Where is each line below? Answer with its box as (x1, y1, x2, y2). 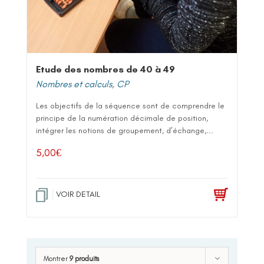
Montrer (44, 254, 70, 263)
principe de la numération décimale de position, (36, 113, 208, 123)
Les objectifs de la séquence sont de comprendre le (36, 100, 225, 111)
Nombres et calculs (36, 78, 112, 90)
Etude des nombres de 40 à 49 (36, 63, 175, 75)
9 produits (70, 254, 99, 263)
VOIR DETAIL (56, 189, 100, 199)
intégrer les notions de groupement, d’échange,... (36, 125, 213, 136)
